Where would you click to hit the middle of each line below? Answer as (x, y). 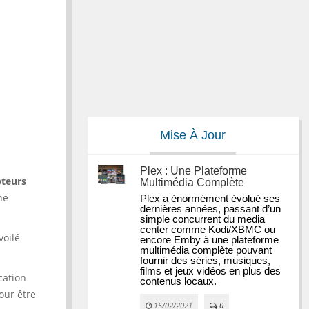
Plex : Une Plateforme (194, 171)
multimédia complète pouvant (206, 250)
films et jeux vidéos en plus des (211, 271)
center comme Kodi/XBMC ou (208, 230)
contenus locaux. (179, 281)
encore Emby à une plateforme (210, 240)
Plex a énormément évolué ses (210, 199)
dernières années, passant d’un (211, 209)
